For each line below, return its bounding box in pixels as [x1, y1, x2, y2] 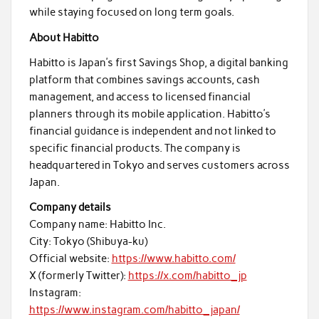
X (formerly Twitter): [28, 269, 128, 283]
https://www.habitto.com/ [111, 252, 236, 266]
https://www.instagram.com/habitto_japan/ [28, 303, 240, 317]
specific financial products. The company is [28, 142, 241, 155]
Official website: [28, 252, 112, 266]
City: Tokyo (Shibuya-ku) [28, 235, 147, 249]
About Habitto [28, 31, 99, 44]
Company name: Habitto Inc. [28, 218, 166, 231]
